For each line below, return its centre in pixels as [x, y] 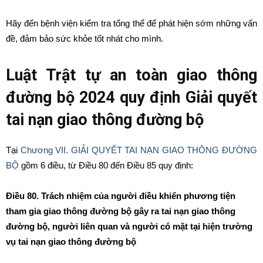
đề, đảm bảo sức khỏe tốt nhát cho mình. [85, 38]
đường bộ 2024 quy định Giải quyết [131, 97]
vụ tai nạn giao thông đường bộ [71, 242]
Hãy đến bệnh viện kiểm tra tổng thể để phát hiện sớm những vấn [131, 23]
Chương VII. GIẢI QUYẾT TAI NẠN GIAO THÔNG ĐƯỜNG [139, 150]
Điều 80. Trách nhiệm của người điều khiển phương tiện [121, 196]
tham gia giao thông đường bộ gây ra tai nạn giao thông [121, 211]
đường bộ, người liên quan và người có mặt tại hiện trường [129, 226]
